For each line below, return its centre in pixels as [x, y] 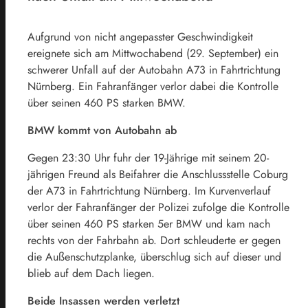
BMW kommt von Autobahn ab [102, 130]
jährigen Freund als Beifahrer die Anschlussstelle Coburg [158, 174]
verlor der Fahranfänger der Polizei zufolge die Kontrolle [158, 207]
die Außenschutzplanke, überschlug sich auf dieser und [154, 256]
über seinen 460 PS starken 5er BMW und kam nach [149, 223]
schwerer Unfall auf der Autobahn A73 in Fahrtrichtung [154, 69]
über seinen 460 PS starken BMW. [107, 102]
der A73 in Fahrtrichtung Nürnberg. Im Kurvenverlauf [149, 190]
